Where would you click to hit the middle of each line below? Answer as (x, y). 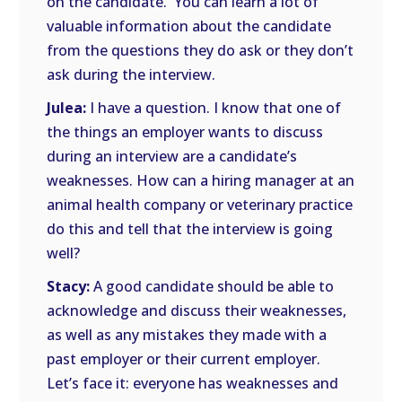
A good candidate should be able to (212, 286)
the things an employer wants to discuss (185, 132)
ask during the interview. (131, 74)
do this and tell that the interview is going (190, 229)
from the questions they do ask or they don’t (201, 50)
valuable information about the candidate (189, 26)
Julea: (67, 108)
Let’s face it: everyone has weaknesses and (193, 383)
